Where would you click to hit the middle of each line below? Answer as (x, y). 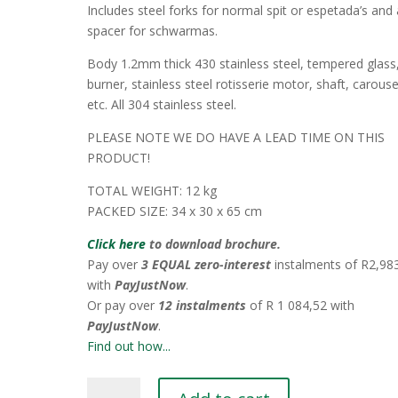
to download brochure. (214, 244)
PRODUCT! (119, 158)
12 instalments (203, 305)
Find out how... (129, 346)
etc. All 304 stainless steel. (162, 104)
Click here (117, 244)
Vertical (107, 387)
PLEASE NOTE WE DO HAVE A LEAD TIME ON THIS (236, 137)
